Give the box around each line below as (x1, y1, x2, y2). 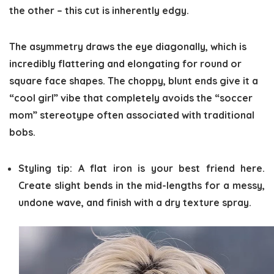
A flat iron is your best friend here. (72, 161, 265, 174)
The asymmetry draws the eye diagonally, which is (9, 40, 246, 53)
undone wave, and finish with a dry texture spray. (18, 196, 251, 209)
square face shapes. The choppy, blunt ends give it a (9, 74, 258, 87)
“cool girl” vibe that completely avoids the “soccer (9, 91, 253, 104)
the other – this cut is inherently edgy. (9, 4, 189, 17)
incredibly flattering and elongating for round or (9, 57, 242, 70)
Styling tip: (18, 161, 73, 174)
